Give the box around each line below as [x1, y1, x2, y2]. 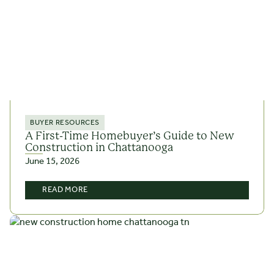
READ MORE [42, 182, 88, 198]
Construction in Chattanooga [25, 141, 173, 154]
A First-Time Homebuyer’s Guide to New [25, 130, 234, 143]
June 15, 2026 [25, 153, 80, 171]
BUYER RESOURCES [30, 116, 100, 130]
